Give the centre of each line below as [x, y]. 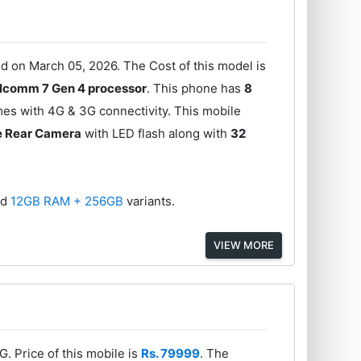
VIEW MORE [243, 245]
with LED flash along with [156, 134]
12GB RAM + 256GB [69, 201]
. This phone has [196, 89]
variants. [151, 201]
